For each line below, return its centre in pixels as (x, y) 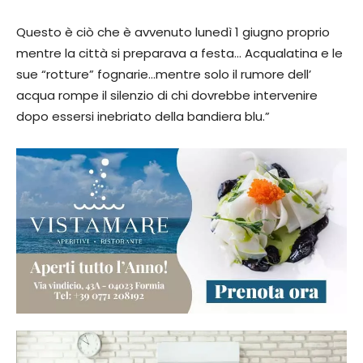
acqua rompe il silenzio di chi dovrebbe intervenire (167, 95)
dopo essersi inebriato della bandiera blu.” (143, 116)
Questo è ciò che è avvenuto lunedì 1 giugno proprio (173, 32)
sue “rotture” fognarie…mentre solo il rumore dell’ (164, 74)
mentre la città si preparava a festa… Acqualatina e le (179, 53)
